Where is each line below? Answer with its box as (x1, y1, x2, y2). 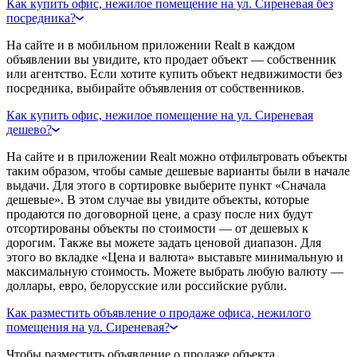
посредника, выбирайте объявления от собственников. (6, 80, 304, 95)
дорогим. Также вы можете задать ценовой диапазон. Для (6, 235, 321, 249)
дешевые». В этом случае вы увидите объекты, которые (6, 192, 309, 206)
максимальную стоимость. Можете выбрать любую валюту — (6, 264, 343, 278)
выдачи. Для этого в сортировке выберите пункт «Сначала (6, 178, 326, 192)
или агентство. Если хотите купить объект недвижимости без (6, 66, 342, 80)
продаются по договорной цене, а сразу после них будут (6, 206, 312, 221)
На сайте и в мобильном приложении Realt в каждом (6, 37, 295, 52)
